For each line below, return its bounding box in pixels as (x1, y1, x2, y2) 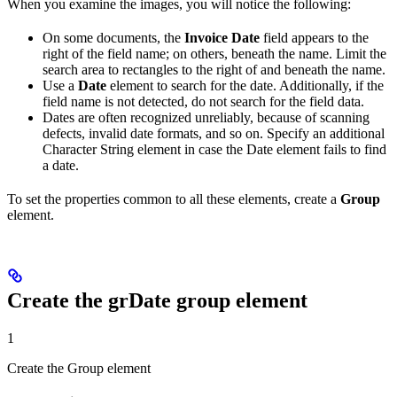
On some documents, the (43, 30, 184, 46)
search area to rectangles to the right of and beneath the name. (43, 62, 385, 78)
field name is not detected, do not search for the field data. (43, 94, 364, 110)
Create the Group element (7, 361, 151, 377)
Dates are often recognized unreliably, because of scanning (43, 110, 370, 126)
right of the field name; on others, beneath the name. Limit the (43, 46, 386, 62)
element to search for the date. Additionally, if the (106, 78, 384, 94)
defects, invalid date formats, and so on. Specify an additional (43, 126, 385, 142)
